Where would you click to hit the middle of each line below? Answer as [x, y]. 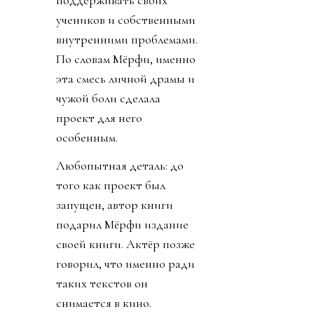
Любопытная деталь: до [120, 166]
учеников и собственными [126, 20]
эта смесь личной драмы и [125, 79]
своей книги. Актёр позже [125, 244]
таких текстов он [102, 284]
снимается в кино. [104, 303]
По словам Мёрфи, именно [126, 59]
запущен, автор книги [115, 205]
